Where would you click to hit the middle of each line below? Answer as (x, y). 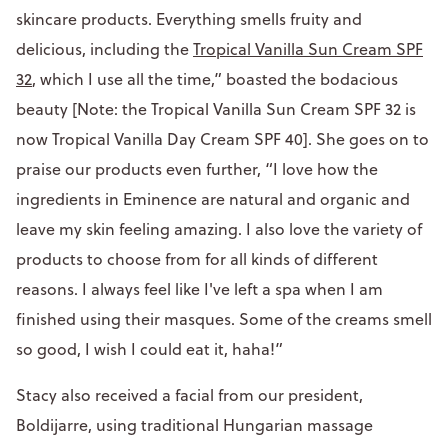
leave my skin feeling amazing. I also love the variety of (219, 228)
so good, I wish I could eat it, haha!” (149, 348)
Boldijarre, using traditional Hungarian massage (194, 424)
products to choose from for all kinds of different (197, 258)
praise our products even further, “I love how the (197, 168)
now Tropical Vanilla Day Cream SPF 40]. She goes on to (222, 138)
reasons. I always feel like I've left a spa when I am (199, 288)
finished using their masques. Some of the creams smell (224, 318)
